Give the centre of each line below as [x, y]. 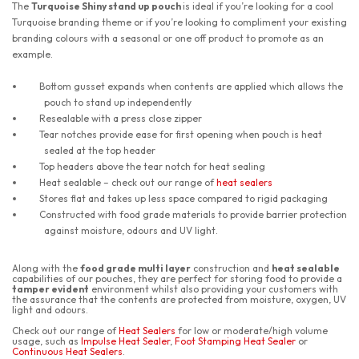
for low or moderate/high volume [252, 331]
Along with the [46, 268]
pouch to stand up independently [118, 102]
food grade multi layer [135, 268]
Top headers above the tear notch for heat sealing [152, 166]
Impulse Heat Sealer [125, 341]
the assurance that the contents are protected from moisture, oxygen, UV [179, 299]
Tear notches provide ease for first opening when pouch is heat [181, 134]
